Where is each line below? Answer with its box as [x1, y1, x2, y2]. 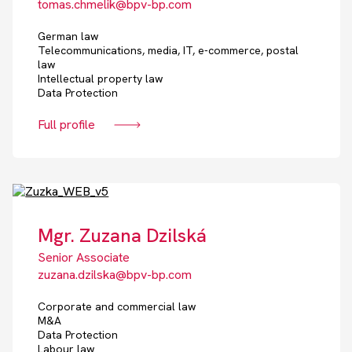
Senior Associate [38, 249, 130, 266]
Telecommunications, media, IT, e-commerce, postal [38, 43, 299, 58]
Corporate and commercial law [38, 299, 196, 314]
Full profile [38, 116, 96, 134]
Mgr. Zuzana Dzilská [38, 223, 207, 248]
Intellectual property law [38, 71, 163, 86]
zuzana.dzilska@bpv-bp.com [38, 266, 192, 284]
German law [38, 29, 99, 44]
